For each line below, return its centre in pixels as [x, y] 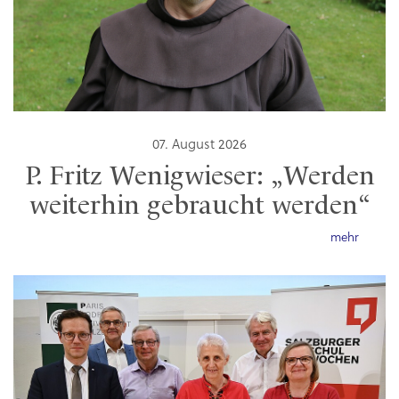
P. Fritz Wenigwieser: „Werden [199, 178]
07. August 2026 [199, 146]
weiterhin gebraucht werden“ [199, 207]
